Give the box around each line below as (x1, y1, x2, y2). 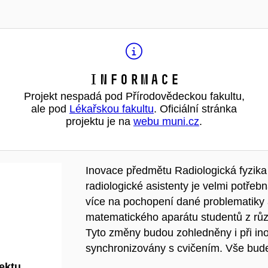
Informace (88, 71, 180, 88)
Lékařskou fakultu (69, 103, 154, 115)
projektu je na (66, 115, 133, 127)
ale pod (31, 103, 69, 115)
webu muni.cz (133, 115, 199, 127)
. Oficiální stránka (154, 103, 237, 115)
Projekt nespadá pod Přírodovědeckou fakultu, (23, 90, 245, 102)
